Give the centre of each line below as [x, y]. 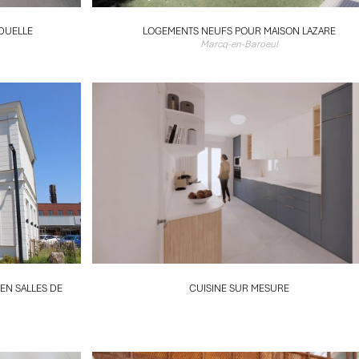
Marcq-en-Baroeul [239, 44]
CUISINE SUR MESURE [239, 288]
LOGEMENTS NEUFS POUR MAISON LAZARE [239, 32]
